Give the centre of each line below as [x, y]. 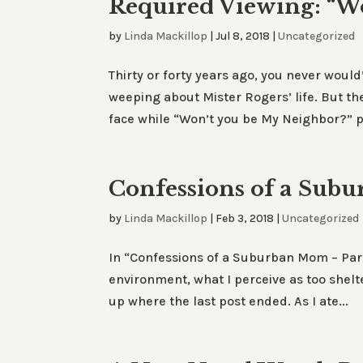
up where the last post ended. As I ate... [229, 301]
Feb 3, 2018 [245, 218]
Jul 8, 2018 [243, 36]
